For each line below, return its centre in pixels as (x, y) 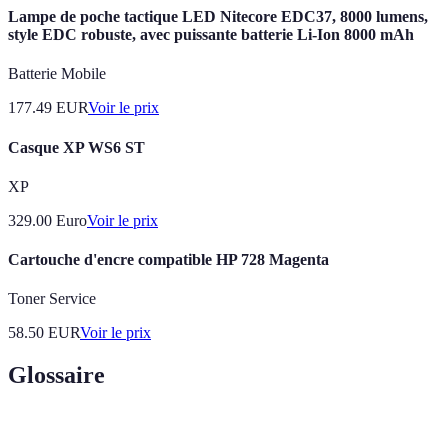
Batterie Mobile (57, 74)
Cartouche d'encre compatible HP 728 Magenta (168, 260)
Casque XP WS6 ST (76, 147)
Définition (164, 437)
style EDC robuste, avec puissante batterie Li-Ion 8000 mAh (211, 35)
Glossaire (56, 375)
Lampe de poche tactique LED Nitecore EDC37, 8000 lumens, (218, 17)
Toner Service (52, 299)
